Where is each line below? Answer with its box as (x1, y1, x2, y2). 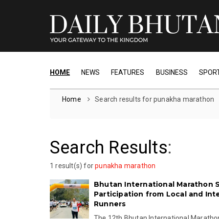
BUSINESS (155, 68, 188, 76)
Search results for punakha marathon (95, 95, 215, 103)
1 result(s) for (50, 162, 95, 170)
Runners (94, 199, 126, 208)
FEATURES (111, 68, 145, 76)
